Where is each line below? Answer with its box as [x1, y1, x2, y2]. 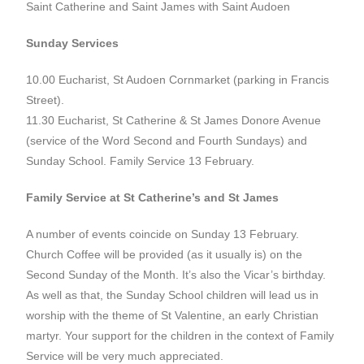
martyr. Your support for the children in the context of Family [26, 329, 335, 342]
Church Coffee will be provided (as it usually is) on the [26, 248, 303, 261]
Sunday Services [26, 37, 119, 50]
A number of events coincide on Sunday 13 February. [26, 227, 300, 240]
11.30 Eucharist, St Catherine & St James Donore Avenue [26, 114, 322, 127]
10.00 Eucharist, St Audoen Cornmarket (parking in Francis [26, 73, 330, 86]
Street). [26, 93, 65, 106]
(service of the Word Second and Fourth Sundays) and [26, 134, 308, 147]
